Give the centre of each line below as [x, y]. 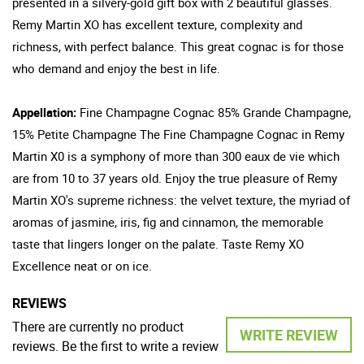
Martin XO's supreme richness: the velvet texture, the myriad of [181, 200]
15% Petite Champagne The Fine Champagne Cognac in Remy [178, 134]
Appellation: [46, 113]
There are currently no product [98, 327]
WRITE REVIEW [289, 335]
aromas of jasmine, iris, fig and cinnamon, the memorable [168, 222]
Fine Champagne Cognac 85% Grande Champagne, [215, 113]
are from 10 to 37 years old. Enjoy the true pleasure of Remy [175, 178]
